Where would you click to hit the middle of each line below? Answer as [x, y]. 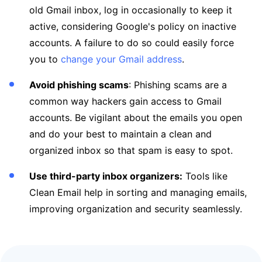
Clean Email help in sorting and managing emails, [138, 193]
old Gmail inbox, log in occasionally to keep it [131, 10]
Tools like [205, 176]
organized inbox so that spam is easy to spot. [131, 151]
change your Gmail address [121, 59]
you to [45, 59]
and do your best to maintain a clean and [120, 134]
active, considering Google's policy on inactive [133, 27]
